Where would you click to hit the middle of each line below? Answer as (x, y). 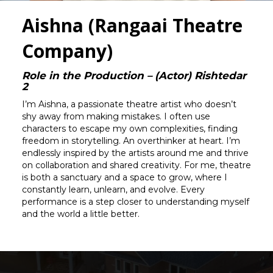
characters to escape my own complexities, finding (129, 129)
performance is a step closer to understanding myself (135, 202)
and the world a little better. (80, 214)
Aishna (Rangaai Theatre (132, 26)
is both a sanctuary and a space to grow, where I (124, 178)
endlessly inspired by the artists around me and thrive (135, 153)
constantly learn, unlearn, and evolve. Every (113, 190)
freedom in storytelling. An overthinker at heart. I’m (131, 141)
